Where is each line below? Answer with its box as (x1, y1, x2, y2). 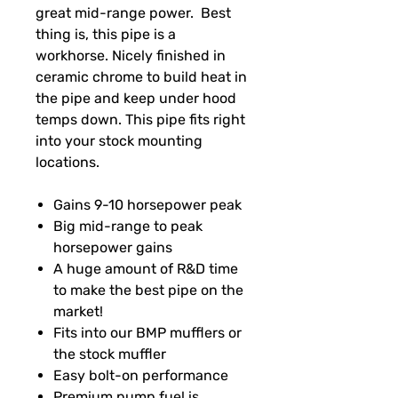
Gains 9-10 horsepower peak (53, 196, 242, 214)
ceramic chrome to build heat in (36, 68, 247, 86)
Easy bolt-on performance (53, 367, 228, 385)
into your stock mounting (36, 132, 203, 150)
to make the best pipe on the (53, 282, 243, 299)
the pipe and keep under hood (36, 90, 236, 107)
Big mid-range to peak (53, 218, 203, 235)
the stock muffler (53, 346, 166, 363)
